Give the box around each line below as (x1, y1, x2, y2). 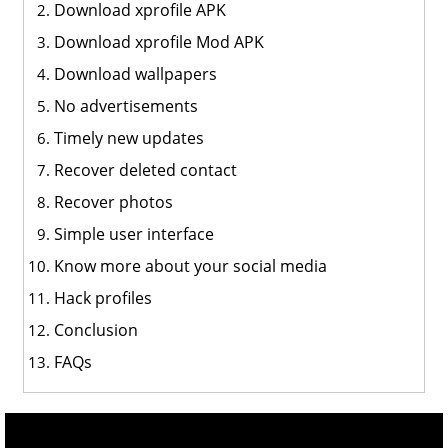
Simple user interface (53, 223, 214, 245)
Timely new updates (53, 127, 204, 149)
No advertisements (53, 95, 198, 117)
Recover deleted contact (53, 159, 237, 181)
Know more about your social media (53, 255, 327, 277)
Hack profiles (53, 287, 152, 309)
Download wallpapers (53, 63, 217, 85)
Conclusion (53, 319, 138, 341)
